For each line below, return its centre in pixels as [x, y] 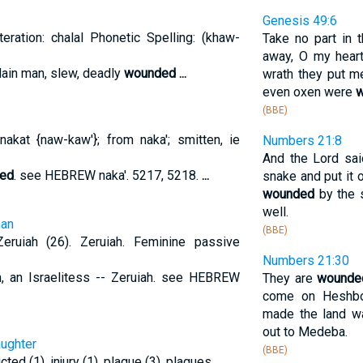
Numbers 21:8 [302, 141]
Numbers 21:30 [305, 261]
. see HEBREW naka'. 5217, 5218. [107, 175]
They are [290, 278]
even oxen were [309, 92]
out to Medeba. [305, 332]
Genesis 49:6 [299, 21]
